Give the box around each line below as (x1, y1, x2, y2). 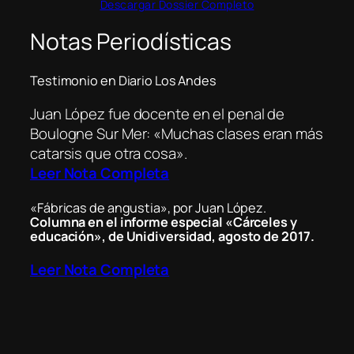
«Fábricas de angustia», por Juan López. (30, 198, 267, 217)
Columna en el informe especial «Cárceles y (30, 213, 297, 231)
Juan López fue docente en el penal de (30, 104, 285, 125)
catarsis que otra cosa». (30, 143, 187, 164)
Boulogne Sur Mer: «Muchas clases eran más (30, 123, 323, 145)
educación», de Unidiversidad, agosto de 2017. (30, 227, 314, 245)
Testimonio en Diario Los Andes (30, 71, 217, 89)
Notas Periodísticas (30, 25, 232, 57)
